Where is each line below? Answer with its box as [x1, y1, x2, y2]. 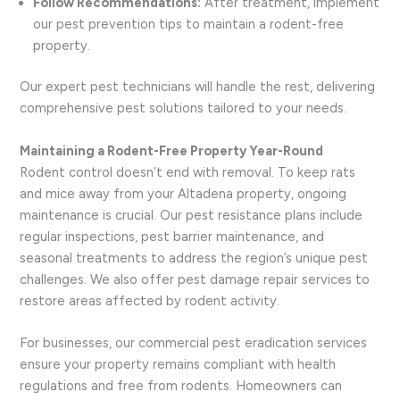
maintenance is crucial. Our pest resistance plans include [20, 206, 363, 223]
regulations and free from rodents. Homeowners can [20, 377, 343, 394]
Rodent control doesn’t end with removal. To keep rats [20, 163, 356, 180]
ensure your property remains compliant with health [20, 355, 337, 372]
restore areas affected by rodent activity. [20, 292, 280, 309]
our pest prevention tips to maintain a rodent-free [33, 16, 345, 33]
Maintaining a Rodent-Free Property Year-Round [20, 142, 324, 159]
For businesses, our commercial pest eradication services [20, 334, 368, 351]
